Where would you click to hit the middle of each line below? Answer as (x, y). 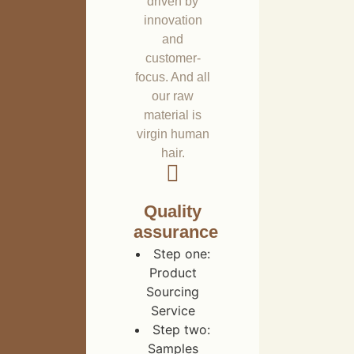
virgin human (173, 134)
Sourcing (173, 292)
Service (173, 311)
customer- (173, 58)
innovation (173, 21)
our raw (173, 96)
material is (173, 115)
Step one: (181, 254)
